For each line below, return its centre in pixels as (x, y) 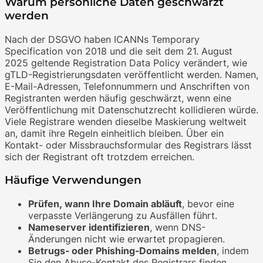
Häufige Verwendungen (73, 180)
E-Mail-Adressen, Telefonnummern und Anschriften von (127, 86)
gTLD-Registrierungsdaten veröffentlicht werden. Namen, (131, 74)
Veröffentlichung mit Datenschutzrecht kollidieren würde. (131, 109)
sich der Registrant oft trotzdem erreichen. (100, 156)
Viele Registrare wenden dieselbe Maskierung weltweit (126, 121)
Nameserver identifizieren (89, 227)
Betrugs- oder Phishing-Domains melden (122, 251)
